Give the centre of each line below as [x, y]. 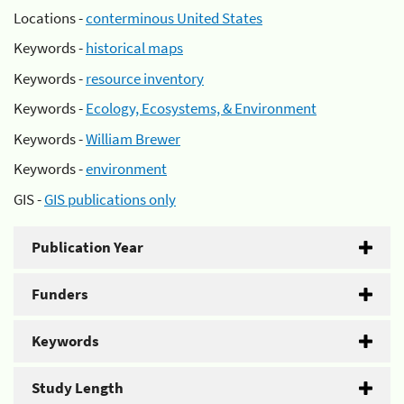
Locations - [50, 18]
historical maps [134, 48]
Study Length [78, 387]
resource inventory [145, 78]
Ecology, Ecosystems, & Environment [201, 108]
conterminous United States [174, 18]
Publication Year [87, 247]
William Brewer [133, 138]
